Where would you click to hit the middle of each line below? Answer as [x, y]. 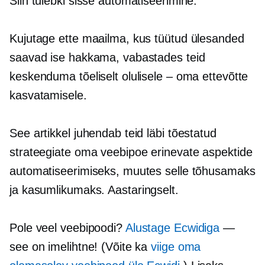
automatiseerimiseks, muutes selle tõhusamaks [132, 171]
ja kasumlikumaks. [59, 190]
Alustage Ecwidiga [172, 228]
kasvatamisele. [48, 95]
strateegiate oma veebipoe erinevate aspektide [131, 152]
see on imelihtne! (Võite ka [80, 247]
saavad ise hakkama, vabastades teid [107, 57]
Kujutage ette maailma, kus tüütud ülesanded [127, 38]
